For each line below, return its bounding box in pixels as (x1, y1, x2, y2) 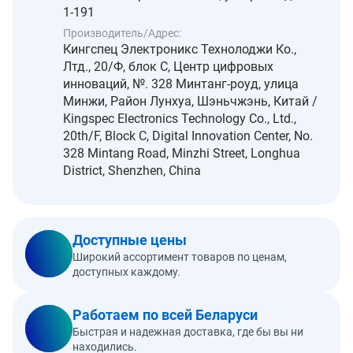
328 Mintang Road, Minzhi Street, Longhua (63, 146, 300, 161)
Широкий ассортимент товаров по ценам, (72, 251, 287, 263)
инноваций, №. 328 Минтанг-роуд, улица (63, 76, 299, 91)
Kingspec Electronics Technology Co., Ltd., (63, 111, 296, 126)
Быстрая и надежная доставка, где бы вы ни (72, 325, 303, 338)
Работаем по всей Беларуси (72, 307, 258, 323)
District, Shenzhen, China (63, 163, 201, 178)
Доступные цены (72, 232, 187, 248)
